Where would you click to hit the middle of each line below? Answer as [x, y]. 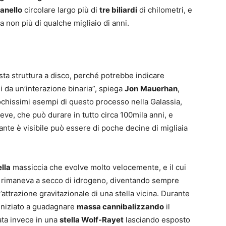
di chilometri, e [165, 10]
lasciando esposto [157, 220]
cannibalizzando [133, 207]
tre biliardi [118, 10]
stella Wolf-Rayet [92, 220]
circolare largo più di [61, 10]
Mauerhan [159, 89]
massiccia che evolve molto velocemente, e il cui [98, 167]
